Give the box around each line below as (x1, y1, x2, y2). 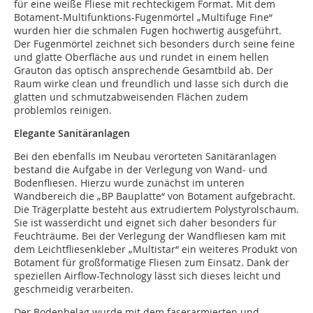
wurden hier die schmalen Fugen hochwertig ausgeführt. (14, 24, 282, 38)
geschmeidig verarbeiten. (14, 282, 133, 296)
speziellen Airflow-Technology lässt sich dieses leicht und (14, 269, 281, 283)
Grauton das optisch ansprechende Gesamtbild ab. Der (14, 64, 273, 78)
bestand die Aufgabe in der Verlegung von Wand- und (14, 163, 268, 177)
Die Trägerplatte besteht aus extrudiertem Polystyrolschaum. (14, 203, 299, 217)
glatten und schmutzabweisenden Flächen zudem (14, 90, 248, 104)
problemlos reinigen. (14, 103, 112, 117)
